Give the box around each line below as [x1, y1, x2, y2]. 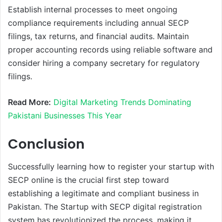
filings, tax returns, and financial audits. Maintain [8, 31, 189, 42]
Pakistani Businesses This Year [8, 111, 122, 121]
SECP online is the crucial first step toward [8, 174, 169, 185]
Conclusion [8, 135, 85, 154]
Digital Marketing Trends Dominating [54, 97, 191, 108]
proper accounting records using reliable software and [8, 45, 213, 55]
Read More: [8, 97, 51, 108]
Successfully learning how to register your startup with [8, 161, 214, 171]
